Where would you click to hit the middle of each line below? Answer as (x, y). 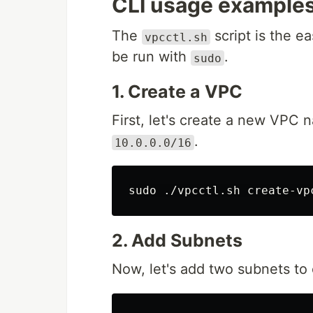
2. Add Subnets (177, 241)
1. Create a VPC (177, 92)
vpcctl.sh (176, 37)
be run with (151, 57)
